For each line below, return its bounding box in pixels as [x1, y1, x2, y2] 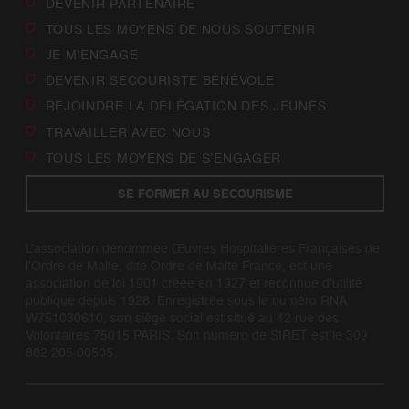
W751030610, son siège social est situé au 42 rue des [25, 308, 339, 326]
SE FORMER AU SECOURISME [117, 184, 292, 203]
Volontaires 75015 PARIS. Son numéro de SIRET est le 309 [25, 325, 368, 343]
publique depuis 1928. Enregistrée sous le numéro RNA [25, 290, 347, 309]
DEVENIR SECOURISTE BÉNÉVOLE [45, 71, 275, 89]
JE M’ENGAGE [45, 45, 139, 63]
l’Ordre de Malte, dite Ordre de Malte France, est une [25, 256, 332, 274]
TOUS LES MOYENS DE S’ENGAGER [45, 148, 282, 166]
